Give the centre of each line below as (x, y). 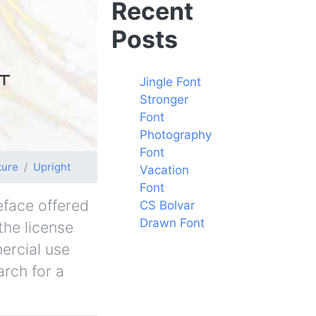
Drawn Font (172, 223)
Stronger (164, 99)
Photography (176, 134)
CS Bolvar (167, 205)
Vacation (164, 170)
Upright (52, 167)
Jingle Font (170, 81)
